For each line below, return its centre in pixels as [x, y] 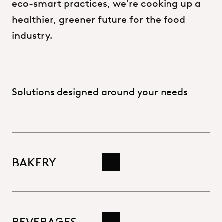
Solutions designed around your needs [100, 92]
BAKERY [34, 162]
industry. [32, 35]
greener [77, 19]
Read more [119, 168]
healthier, [34, 19]
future [112, 19]
